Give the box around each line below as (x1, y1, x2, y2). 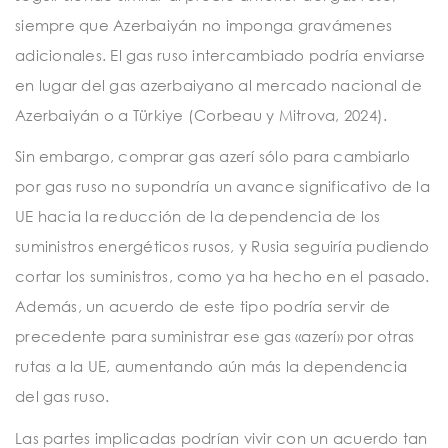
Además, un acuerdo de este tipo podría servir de (15, 297, 390, 316)
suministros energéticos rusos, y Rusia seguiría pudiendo (15, 237, 429, 256)
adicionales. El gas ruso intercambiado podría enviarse (15, 45, 426, 64)
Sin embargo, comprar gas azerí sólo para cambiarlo (15, 147, 411, 166)
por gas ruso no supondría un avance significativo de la (15, 177, 430, 196)
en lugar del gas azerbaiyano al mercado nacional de (15, 75, 422, 94)
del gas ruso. (15, 387, 110, 406)
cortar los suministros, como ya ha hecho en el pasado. (15, 267, 430, 286)
